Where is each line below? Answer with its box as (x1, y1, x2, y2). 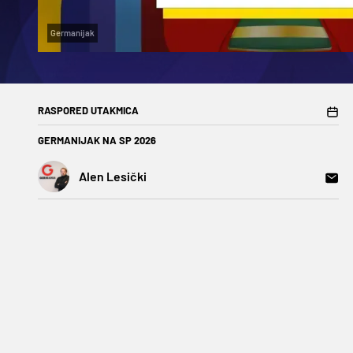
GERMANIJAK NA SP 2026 (38, 134, 156, 147)
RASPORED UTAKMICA (38, 104, 139, 117)
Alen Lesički (79, 169, 147, 184)
